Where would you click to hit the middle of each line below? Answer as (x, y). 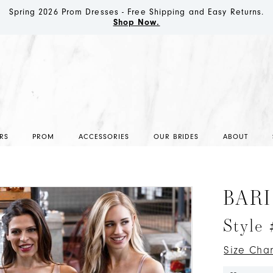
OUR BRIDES (176, 136)
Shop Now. (136, 23)
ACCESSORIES (104, 136)
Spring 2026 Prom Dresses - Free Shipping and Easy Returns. (136, 12)
